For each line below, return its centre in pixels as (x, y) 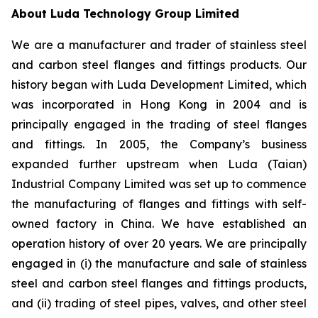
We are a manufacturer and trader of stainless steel (159, 45)
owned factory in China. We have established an (159, 224)
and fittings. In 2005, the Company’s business (159, 144)
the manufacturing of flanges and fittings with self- (159, 204)
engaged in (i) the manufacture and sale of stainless (159, 263)
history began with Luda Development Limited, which (159, 84)
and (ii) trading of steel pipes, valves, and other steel (159, 303)
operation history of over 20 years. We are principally (159, 243)
